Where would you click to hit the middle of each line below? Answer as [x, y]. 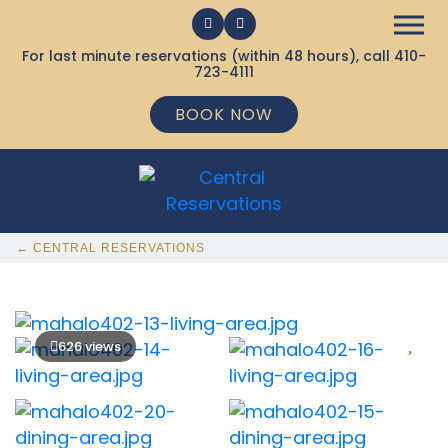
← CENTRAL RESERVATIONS [110, 248]
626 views [89, 346]
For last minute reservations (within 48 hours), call [208, 56]
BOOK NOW [224, 114]
